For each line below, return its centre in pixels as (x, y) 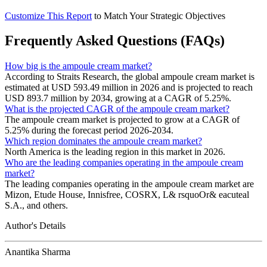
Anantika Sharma (38, 252)
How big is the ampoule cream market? (78, 66)
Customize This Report (48, 15)
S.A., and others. (36, 206)
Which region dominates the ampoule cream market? (103, 141)
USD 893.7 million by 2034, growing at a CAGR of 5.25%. (118, 98)
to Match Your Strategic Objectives (160, 15)
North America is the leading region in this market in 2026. (115, 152)
